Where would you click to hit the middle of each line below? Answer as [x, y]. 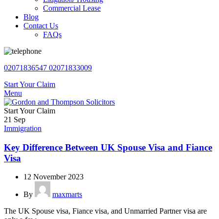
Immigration [23, 128]
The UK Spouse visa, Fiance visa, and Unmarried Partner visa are [105, 211]
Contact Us [41, 26]
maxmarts [67, 195]
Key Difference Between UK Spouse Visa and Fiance [108, 147]
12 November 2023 [54, 177]
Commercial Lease [72, 8]
